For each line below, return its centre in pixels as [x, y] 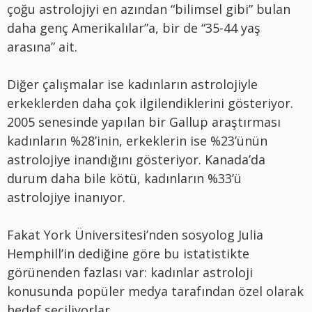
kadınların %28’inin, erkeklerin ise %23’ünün [137, 140]
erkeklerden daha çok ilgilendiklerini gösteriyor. [150, 103]
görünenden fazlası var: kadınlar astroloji [130, 272]
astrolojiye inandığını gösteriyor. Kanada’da [136, 159]
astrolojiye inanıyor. [66, 197]
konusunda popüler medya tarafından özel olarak [155, 291]
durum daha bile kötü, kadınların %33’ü [124, 178]
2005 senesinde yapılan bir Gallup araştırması [144, 122]
